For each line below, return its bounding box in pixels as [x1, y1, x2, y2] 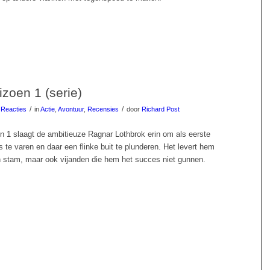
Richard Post [142, 105, 180, 113]
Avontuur [58, 105, 84, 113]
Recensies [87, 105, 119, 113]
